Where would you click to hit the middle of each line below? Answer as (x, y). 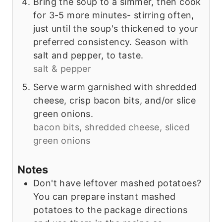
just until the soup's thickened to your (116, 29)
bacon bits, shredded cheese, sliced (111, 127)
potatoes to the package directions (111, 210)
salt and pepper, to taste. (88, 55)
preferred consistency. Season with (111, 42)
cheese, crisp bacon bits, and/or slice (115, 101)
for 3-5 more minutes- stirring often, (114, 15)
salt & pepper (62, 69)
